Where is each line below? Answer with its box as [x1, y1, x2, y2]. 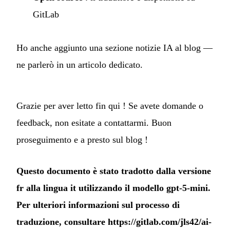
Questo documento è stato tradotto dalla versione [16, 165, 211, 176]
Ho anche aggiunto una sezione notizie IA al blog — [16, 42, 213, 53]
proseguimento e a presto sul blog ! [16, 134, 148, 145]
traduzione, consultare [16, 216, 108, 227]
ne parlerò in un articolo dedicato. [16, 59, 143, 70]
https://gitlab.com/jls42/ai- [108, 216, 212, 227]
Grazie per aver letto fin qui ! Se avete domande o [16, 100, 203, 111]
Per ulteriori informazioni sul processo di [16, 199, 180, 210]
